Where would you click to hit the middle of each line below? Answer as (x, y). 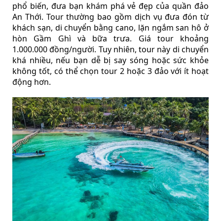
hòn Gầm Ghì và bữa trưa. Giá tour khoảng (110, 39)
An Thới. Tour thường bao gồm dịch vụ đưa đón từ (110, 17)
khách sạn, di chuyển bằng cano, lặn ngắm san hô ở (110, 28)
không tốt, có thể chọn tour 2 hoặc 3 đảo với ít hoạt (110, 71)
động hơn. (32, 82)
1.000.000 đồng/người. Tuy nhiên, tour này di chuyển (110, 50)
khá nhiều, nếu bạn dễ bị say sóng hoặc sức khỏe (110, 60)
